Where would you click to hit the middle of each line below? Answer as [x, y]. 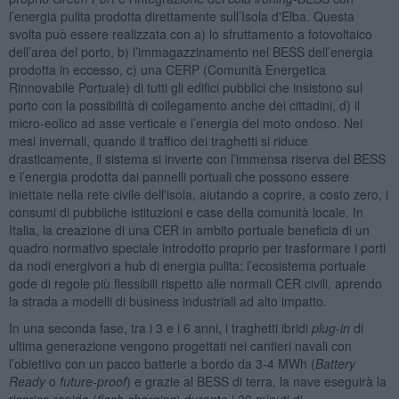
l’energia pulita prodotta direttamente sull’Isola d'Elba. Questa [181, 16]
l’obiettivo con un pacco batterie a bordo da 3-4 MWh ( [162, 363]
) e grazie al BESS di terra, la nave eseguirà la [256, 381]
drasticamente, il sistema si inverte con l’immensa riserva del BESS [197, 158]
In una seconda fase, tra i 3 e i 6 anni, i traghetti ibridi [160, 327]
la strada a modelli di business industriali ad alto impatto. [167, 301]
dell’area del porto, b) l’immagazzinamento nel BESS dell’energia [191, 51]
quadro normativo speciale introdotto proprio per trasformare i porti [197, 247]
